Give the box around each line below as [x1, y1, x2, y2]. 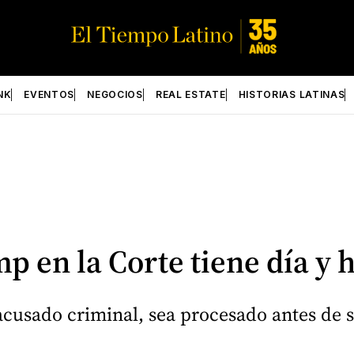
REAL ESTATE [155, 88, 226, 100]
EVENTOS [24, 88, 75, 100]
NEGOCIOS [87, 88, 143, 100]
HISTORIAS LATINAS [238, 88, 345, 100]
